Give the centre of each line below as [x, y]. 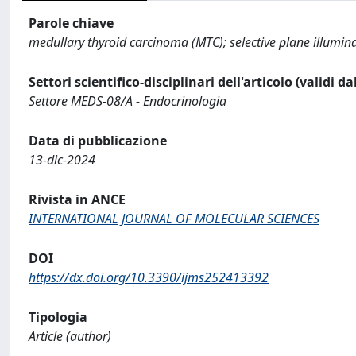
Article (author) [70, 336]
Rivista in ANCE [77, 199]
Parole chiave [71, 23]
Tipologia [58, 317]
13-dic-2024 [62, 160]
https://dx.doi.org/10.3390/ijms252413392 [149, 277]
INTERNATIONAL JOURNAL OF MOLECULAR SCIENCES [174, 219]
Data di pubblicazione [98, 141]
